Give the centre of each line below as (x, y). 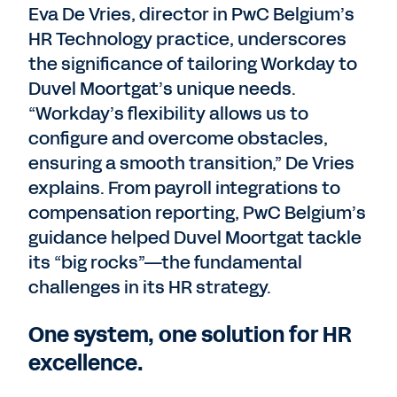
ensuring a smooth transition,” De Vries (191, 163)
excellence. (86, 363)
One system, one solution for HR (190, 335)
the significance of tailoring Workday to (193, 64)
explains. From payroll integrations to (184, 188)
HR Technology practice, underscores (187, 39)
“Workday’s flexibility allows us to (168, 113)
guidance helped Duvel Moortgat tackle (195, 237)
